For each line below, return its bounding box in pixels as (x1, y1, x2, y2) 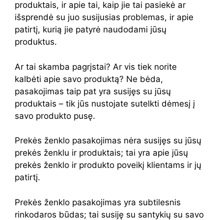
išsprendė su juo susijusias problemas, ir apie (15, 12, 193, 22)
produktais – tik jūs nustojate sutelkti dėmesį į (15, 98, 195, 109)
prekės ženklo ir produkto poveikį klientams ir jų (15, 160, 201, 170)
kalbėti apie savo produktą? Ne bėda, (15, 74, 163, 84)
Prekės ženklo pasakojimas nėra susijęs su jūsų (15, 136, 201, 145)
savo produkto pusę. (15, 110, 95, 121)
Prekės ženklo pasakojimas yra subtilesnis (15, 197, 181, 207)
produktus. (15, 37, 57, 47)
